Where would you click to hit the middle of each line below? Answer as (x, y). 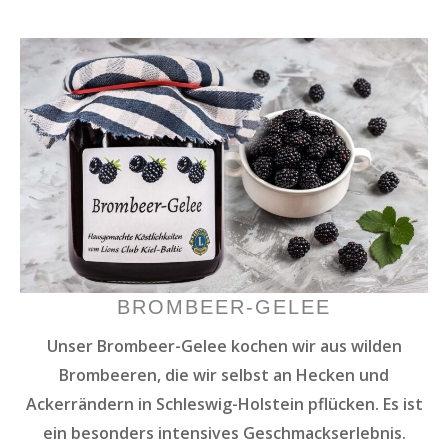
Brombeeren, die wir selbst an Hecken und (224, 374)
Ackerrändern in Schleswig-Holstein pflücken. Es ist (224, 403)
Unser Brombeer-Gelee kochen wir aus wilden (224, 345)
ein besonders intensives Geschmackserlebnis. (224, 432)
